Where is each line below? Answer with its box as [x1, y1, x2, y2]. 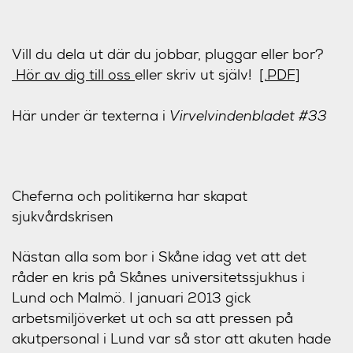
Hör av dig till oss [12, 65, 135, 84]
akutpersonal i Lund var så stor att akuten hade [12, 329, 331, 347]
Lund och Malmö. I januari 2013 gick [12, 288, 251, 307]
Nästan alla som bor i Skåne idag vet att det [12, 247, 307, 266]
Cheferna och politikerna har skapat [12, 187, 247, 205]
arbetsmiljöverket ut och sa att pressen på [12, 309, 293, 327]
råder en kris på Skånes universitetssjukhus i [12, 268, 305, 286]
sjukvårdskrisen [12, 207, 113, 225]
